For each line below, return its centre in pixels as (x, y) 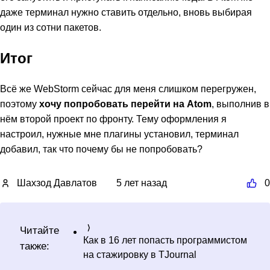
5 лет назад (142, 183)
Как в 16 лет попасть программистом (165, 240)
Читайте (39, 231)
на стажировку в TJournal (140, 255)
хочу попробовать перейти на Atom (125, 104)
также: (35, 246)
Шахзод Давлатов (57, 183)
